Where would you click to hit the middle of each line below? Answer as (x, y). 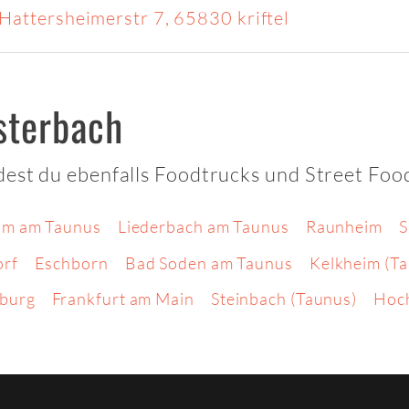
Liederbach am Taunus (203, 227)
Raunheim (344, 227)
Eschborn (71, 262)
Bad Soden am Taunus (209, 262)
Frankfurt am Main (123, 299)
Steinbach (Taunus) (284, 299)
